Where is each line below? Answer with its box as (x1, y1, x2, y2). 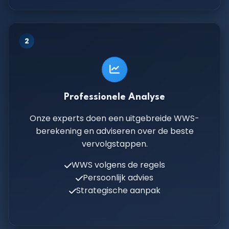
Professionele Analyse (64, 93, 165, 102)
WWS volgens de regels (71, 159, 165, 171)
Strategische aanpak (76, 185, 161, 196)
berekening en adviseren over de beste (35, 125, 194, 137)
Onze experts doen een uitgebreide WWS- (30, 112, 199, 124)
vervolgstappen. (81, 138, 148, 150)
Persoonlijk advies (83, 172, 153, 184)
